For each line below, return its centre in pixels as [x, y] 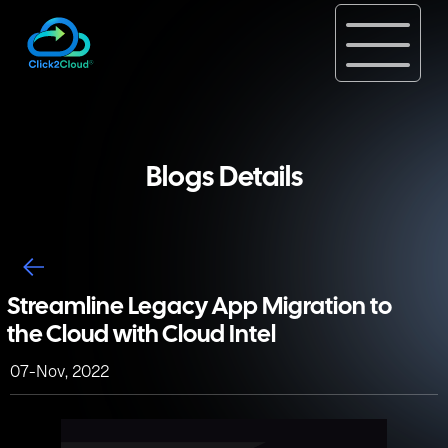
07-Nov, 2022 [59, 371]
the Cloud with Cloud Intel [141, 335]
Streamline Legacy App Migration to [199, 307]
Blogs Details [224, 179]
